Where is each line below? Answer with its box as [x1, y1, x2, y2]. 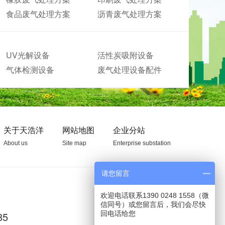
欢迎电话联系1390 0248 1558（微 [100, 191, 209, 199]
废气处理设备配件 [97, 64, 162, 75]
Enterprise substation [113, 140, 171, 147]
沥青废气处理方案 [97, 8, 162, 20]
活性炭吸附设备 [97, 49, 154, 61]
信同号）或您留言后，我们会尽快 [100, 200, 206, 208]
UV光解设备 [6, 49, 50, 61]
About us [4, 140, 28, 147]
